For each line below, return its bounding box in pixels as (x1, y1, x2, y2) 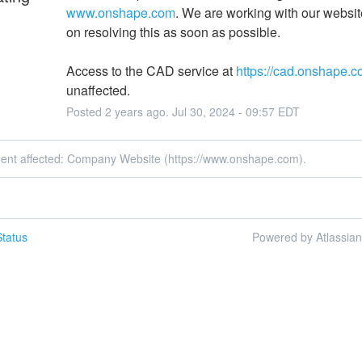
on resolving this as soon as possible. (65, 22, 280, 41)
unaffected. (65, 80, 130, 99)
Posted (65, 103, 105, 120)
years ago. (111, 103, 172, 120)
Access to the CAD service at (65, 61, 236, 80)
